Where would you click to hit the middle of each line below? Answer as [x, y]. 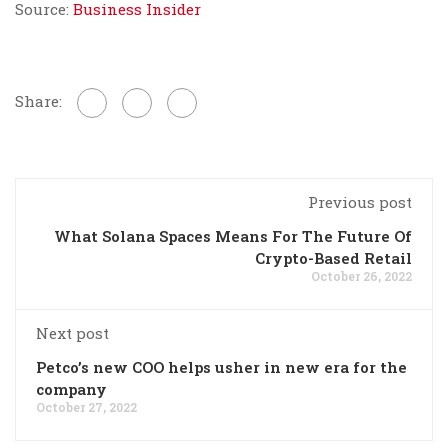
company [71, 389]
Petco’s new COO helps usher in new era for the [221, 367]
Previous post [360, 202]
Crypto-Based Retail [333, 258]
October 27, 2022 [86, 407]
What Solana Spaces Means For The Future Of [233, 236]
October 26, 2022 [361, 276]
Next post [72, 333]
